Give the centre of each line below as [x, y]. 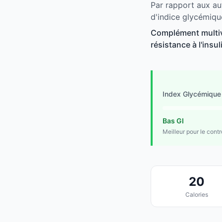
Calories [196, 195]
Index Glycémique [192, 94]
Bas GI [173, 121]
